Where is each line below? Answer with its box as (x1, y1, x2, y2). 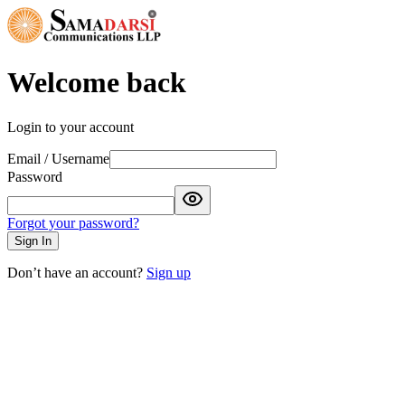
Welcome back (7, 66, 186, 99)
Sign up (146, 264, 191, 280)
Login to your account (7, 118, 134, 135)
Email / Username (7, 150, 109, 166)
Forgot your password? (7, 214, 139, 231)
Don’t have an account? (7, 264, 143, 280)
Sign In (14, 233, 52, 248)
